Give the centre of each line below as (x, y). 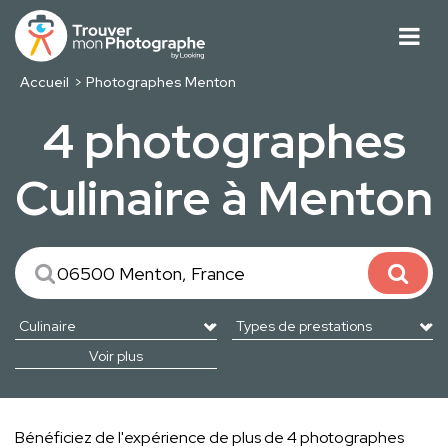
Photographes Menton (161, 82)
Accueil (44, 82)
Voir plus (115, 356)
